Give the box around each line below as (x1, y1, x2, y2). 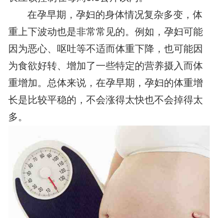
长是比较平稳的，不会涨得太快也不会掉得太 (8, 94, 203, 106)
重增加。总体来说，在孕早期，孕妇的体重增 (8, 77, 203, 89)
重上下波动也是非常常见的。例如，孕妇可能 (8, 26, 203, 37)
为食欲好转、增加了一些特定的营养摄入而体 (8, 60, 203, 72)
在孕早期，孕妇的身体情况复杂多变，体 (27, 9, 203, 20)
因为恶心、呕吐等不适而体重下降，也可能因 (8, 43, 203, 54)
